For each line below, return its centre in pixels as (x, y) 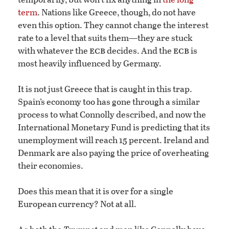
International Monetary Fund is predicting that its (114, 127)
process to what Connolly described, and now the (112, 114)
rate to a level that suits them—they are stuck (105, 38)
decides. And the (139, 51)
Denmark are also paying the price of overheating (113, 153)
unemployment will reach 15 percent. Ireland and (113, 140)
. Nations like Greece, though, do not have (117, 12)
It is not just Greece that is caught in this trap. (105, 89)
